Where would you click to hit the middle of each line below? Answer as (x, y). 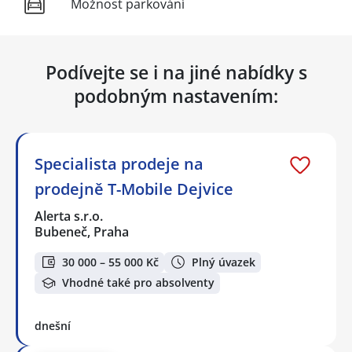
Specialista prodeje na (119, 163)
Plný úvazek (224, 262)
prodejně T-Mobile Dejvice (134, 189)
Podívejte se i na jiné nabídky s (176, 72)
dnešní (53, 325)
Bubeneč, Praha (82, 231)
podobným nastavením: (176, 95)
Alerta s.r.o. (70, 216)
